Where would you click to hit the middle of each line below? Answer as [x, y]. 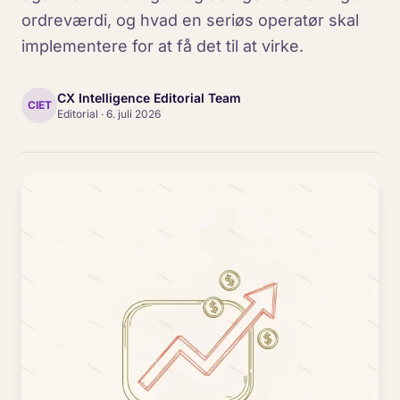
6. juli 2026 [133, 114]
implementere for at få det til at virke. [162, 46]
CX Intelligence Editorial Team [149, 98]
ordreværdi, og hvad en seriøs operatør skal [190, 20]
